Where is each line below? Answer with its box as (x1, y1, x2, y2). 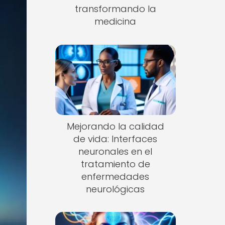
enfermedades (81, 170, 150, 183)
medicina (94, 15, 137, 28)
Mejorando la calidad (66, 120, 164, 133)
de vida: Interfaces (73, 132, 158, 145)
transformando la (74, 3, 156, 15)
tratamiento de (80, 157, 150, 170)
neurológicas (86, 182, 145, 195)
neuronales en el (78, 145, 153, 158)
